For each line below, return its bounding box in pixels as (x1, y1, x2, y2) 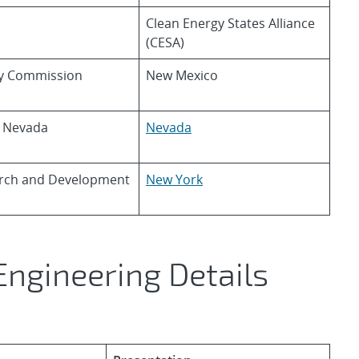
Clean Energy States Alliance (146, 14, 315, 32)
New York (146, 171, 203, 188)
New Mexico (146, 67, 218, 84)
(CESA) (146, 34, 184, 51)
